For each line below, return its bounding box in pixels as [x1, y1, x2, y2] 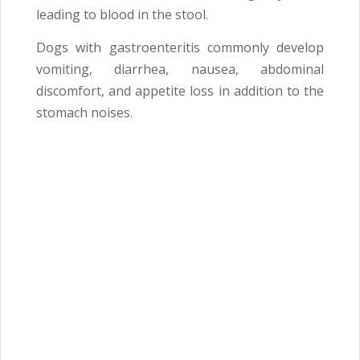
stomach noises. [36, 103, 133, 121]
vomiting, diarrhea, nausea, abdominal [36, 59, 324, 78]
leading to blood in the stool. [36, 5, 208, 23]
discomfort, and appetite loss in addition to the [36, 81, 324, 100]
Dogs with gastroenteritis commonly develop [36, 38, 324, 56]
